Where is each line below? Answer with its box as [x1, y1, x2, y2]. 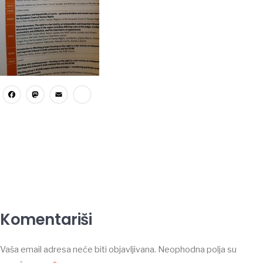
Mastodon [49, 87, 139, 110]
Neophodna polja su [158, 244, 237, 255]
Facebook [26, 87, 110, 110]
